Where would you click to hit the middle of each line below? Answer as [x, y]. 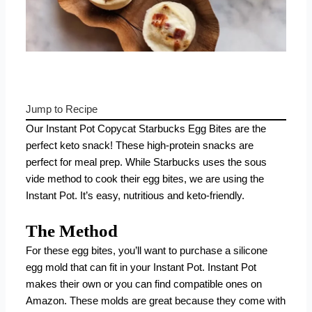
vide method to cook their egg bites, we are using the [145, 179]
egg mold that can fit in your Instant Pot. [117, 268]
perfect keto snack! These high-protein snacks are [140, 145]
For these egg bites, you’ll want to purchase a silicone [147, 251]
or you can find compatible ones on [182, 284]
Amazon [45, 301]
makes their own [64, 284]
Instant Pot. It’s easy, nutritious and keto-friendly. [137, 195]
